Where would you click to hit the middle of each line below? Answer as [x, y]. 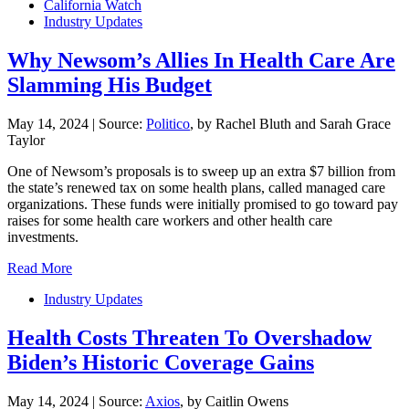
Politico [168, 123]
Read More [40, 267]
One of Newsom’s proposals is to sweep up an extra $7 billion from [201, 171]
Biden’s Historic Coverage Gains [161, 362]
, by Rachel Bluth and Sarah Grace [290, 123]
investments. [43, 236]
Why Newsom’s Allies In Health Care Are [201, 60]
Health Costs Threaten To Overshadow [189, 337]
